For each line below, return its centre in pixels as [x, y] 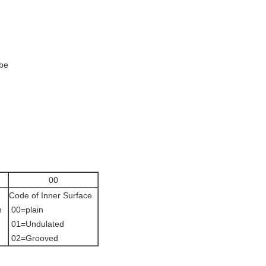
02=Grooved [34, 238]
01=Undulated [37, 224]
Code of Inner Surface [50, 195]
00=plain [26, 210]
